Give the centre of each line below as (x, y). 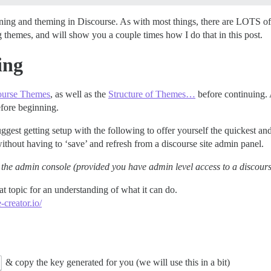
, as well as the (79, 94)
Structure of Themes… (152, 94)
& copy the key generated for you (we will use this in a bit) (116, 262)
